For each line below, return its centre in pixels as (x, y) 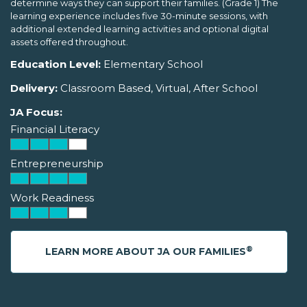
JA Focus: (36, 112)
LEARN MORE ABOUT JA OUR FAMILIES (146, 252)
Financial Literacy (55, 130)
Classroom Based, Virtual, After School (158, 88)
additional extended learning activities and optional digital (139, 29)
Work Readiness (52, 198)
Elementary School (152, 64)
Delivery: (34, 88)
